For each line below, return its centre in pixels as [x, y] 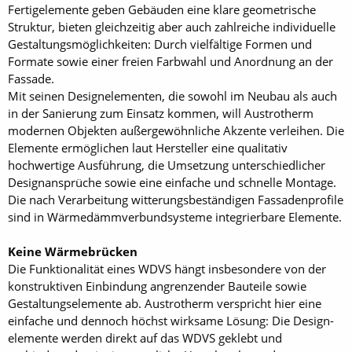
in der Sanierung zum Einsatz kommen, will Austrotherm [161, 113]
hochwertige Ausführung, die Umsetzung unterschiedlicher [167, 165]
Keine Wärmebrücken [73, 251]
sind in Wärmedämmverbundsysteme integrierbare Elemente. [175, 217]
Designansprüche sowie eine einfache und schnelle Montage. [172, 182]
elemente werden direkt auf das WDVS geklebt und [145, 338]
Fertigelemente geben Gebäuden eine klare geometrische [162, 9]
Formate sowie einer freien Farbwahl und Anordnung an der [170, 61]
